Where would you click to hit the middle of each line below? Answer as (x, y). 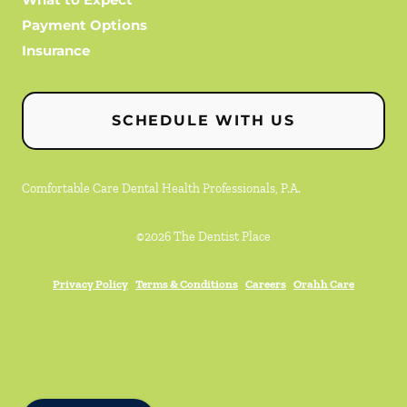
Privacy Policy (90, 284)
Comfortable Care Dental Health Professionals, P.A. (161, 189)
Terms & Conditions (187, 284)
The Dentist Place (222, 237)
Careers (266, 284)
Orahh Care (324, 284)
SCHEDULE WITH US (203, 121)
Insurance (56, 51)
